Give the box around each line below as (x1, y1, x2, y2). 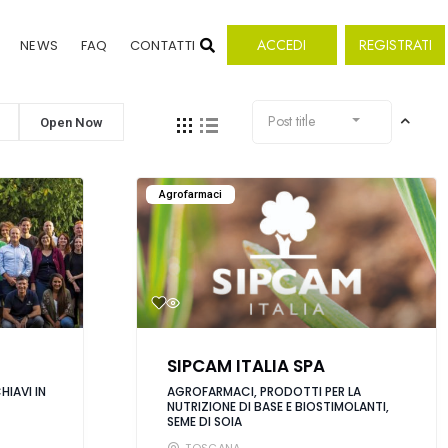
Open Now (40, 114, 104, 130)
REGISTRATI (358, 34, 432, 55)
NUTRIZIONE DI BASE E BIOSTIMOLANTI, (167, 397, 390, 415)
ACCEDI (257, 34, 307, 55)
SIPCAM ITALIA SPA (167, 354, 326, 378)
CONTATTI (129, 36, 196, 55)
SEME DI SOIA (167, 412, 243, 430)
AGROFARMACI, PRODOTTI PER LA (167, 382, 362, 400)
